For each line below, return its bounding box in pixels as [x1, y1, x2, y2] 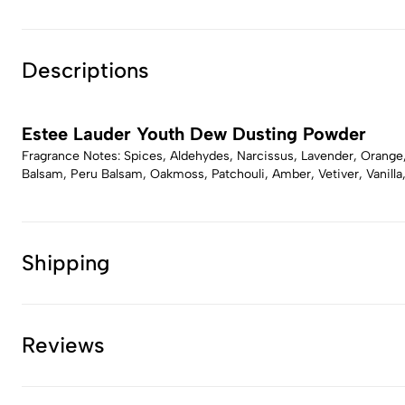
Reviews [22, 332, 105, 358]
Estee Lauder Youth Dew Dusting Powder [22, 123, 366, 145]
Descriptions [22, 57, 149, 83]
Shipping [22, 250, 110, 276]
